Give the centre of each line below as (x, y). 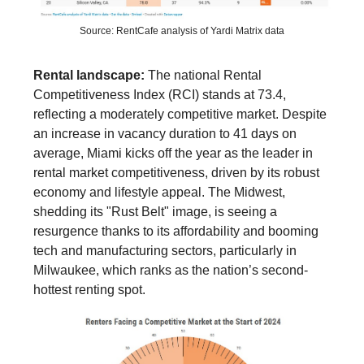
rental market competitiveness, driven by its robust (176, 173)
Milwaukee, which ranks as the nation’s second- (171, 271)
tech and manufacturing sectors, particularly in (165, 251)
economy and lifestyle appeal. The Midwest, (159, 193)
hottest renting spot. (89, 290)
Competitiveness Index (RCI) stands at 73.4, (160, 95)
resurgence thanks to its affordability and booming (176, 232)
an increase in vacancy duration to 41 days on (165, 134)
